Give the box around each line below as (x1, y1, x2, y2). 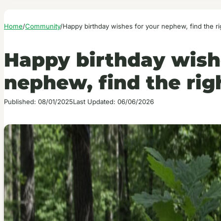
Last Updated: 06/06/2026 (73, 97, 154, 106)
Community (25, 22, 60, 31)
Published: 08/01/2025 (4, 97, 73, 106)
